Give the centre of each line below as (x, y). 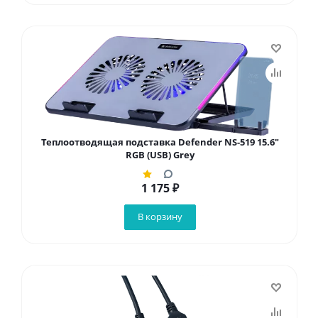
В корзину (160, 216)
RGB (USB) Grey (160, 155)
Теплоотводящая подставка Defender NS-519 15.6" (160, 142)
